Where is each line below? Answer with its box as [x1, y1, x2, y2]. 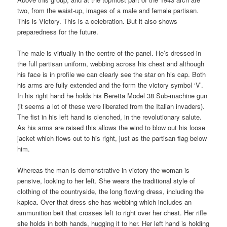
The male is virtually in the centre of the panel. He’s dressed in [17, 48, 202, 58]
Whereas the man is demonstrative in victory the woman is [17, 165, 190, 175]
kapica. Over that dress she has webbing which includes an [17, 197, 192, 207]
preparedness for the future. [17, 26, 99, 36]
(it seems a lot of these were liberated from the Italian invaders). [17, 101, 205, 111]
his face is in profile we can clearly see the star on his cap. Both [17, 69, 206, 79]
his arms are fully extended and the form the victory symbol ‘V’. [17, 80, 204, 90]
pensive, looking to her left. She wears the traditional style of [17, 176, 196, 186]
